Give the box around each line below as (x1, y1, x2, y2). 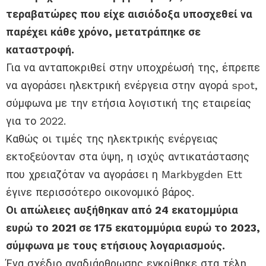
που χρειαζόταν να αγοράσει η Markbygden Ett (6, 168, 242, 181)
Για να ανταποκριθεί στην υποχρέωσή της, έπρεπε (6, 61, 260, 74)
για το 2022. (6, 115, 66, 128)
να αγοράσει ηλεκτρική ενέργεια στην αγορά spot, (6, 79, 258, 92)
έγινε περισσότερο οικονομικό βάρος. (6, 186, 194, 199)
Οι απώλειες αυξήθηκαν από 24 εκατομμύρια (6, 204, 238, 217)
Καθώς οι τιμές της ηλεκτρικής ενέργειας (6, 132, 218, 145)
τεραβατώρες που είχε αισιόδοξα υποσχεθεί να (6, 8, 252, 21)
